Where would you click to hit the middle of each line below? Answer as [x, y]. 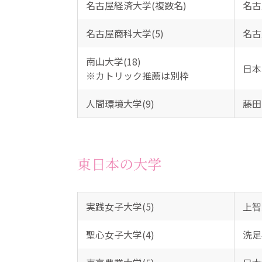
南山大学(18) [113, 61]
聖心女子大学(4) [120, 235]
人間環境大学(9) [120, 104]
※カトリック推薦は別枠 [137, 75]
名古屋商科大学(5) [125, 33]
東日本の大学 [119, 163]
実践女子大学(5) [120, 206]
